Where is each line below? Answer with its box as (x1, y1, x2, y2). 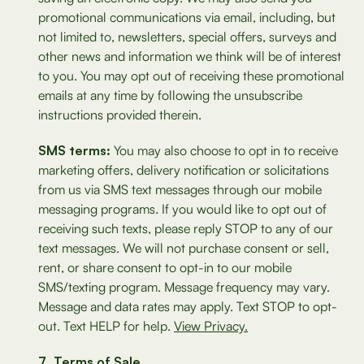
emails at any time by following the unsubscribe (38, 87, 302, 103)
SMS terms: (38, 142, 110, 158)
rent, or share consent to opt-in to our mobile (38, 259, 292, 275)
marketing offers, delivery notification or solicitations (38, 162, 329, 178)
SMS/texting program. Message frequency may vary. (38, 279, 330, 295)
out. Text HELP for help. (38, 318, 174, 334)
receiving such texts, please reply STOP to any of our (38, 220, 333, 236)
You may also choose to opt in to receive (110, 142, 338, 158)
